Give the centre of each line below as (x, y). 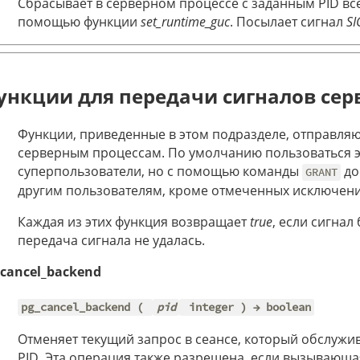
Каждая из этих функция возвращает (134, 222)
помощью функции (79, 22)
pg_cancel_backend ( (86, 307)
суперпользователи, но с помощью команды (160, 172)
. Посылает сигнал (288, 22)
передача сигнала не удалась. (111, 241)
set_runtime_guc (185, 22)
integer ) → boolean (246, 307)
